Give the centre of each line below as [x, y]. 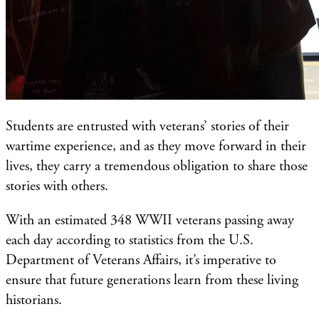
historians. [34, 300]
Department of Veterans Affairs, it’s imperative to [141, 260]
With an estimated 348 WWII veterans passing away [150, 220]
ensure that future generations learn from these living [152, 280]
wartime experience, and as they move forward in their [156, 146]
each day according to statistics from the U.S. [130, 240]
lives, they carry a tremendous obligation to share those [157, 166]
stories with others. [59, 186]
